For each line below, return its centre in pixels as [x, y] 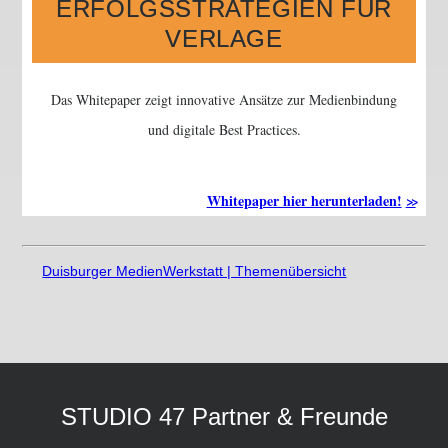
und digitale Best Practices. [224, 129]
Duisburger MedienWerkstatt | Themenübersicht [194, 271]
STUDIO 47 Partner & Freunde [224, 416]
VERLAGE [224, 38]
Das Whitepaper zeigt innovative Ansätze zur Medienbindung [224, 99]
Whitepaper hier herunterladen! [304, 200]
